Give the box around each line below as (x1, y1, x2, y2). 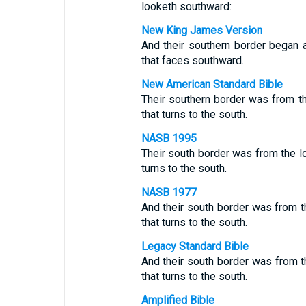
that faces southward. (141, 54, 244, 67)
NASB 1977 (141, 186, 197, 199)
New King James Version (141, 24, 262, 37)
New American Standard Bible (141, 78, 283, 91)
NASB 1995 (141, 132, 197, 145)
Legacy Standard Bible (141, 240, 249, 253)
